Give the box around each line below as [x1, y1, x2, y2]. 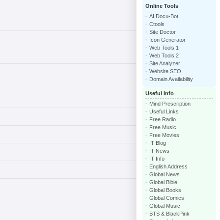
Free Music [149, 124, 176, 130]
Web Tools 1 [149, 45, 179, 51]
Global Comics [149, 195, 184, 201]
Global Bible [149, 179, 177, 185]
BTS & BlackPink [149, 211, 190, 217]
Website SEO [149, 68, 181, 74]
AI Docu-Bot [149, 13, 178, 19]
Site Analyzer [149, 60, 180, 66]
